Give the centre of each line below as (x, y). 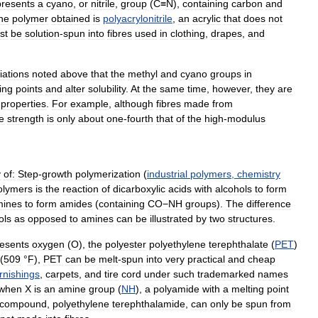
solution (42, 33)
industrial (167, 174)
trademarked (226, 274)
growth (57, 174)
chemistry (259, 174)
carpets (62, 274)
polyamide (176, 289)
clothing (188, 33)
